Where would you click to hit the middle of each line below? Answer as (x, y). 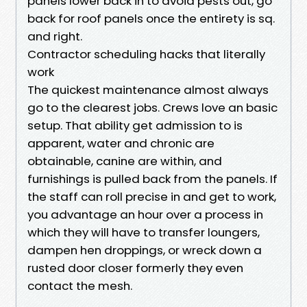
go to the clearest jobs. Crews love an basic (152, 107)
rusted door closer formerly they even (135, 268)
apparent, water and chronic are (121, 143)
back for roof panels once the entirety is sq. (151, 18)
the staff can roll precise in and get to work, (152, 196)
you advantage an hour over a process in (145, 214)
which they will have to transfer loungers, (144, 232)
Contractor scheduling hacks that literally (146, 54)
